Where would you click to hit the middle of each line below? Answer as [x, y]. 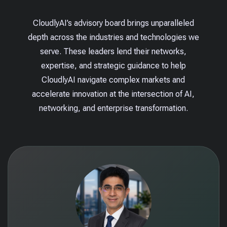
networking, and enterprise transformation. [113, 108]
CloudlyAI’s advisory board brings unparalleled [113, 23]
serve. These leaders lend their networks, [113, 51]
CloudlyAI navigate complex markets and [113, 80]
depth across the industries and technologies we [113, 37]
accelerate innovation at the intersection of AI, [113, 94]
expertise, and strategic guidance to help [113, 66]
